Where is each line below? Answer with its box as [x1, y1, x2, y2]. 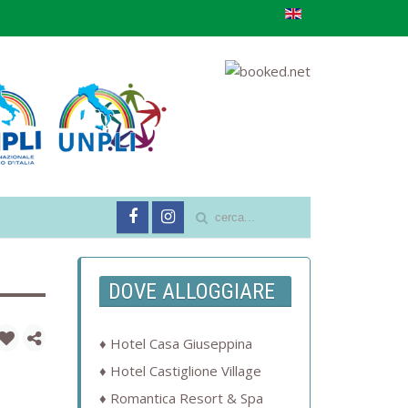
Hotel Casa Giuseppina [109, 334, 252, 353]
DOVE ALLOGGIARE [107, 279, 275, 305]
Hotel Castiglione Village [109, 362, 261, 381]
